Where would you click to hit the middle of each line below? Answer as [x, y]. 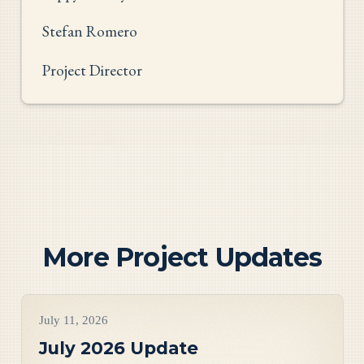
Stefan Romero [90, 31]
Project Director [92, 70]
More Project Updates [182, 258]
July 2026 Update [118, 347]
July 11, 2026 [73, 321]
